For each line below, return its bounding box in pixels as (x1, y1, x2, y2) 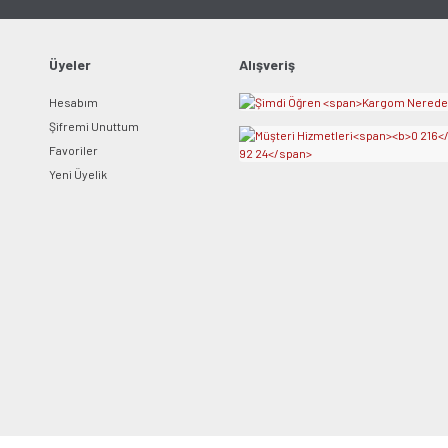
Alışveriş (239, 56, 295, 73)
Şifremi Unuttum (49, 119, 139, 133)
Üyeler (49, 56, 91, 73)
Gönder (370, 50, 411, 64)
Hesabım (49, 95, 98, 109)
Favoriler (49, 143, 98, 157)
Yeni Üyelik (49, 167, 107, 181)
